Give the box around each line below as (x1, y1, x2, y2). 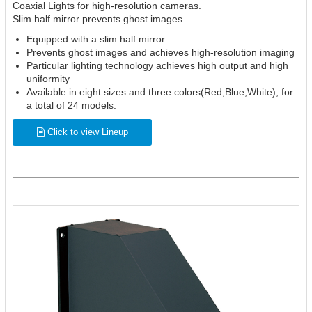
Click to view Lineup (44, 126, 128, 137)
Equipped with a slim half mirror (26, 33, 165, 45)
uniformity (26, 72, 70, 84)
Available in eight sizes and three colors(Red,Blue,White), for (26, 86, 293, 97)
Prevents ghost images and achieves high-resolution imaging (26, 46, 295, 58)
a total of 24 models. (26, 99, 116, 111)
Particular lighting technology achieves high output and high (26, 59, 288, 71)
